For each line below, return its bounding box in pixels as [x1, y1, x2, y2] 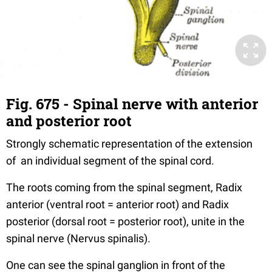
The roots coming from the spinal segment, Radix [6, 180, 242, 194]
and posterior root [6, 110, 132, 131]
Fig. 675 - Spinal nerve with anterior [6, 93, 258, 114]
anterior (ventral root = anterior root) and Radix [6, 197, 229, 211]
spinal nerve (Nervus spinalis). [6, 231, 151, 245]
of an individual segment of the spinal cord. [6, 154, 214, 167]
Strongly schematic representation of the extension [6, 137, 253, 150]
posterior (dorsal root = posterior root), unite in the [6, 214, 245, 228]
